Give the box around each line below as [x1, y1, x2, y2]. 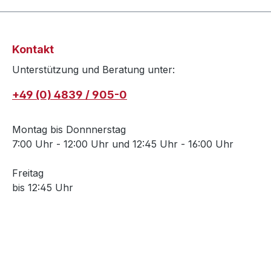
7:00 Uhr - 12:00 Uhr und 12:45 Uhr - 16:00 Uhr [12, 138, 233, 151]
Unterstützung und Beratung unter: [12, 64, 175, 76]
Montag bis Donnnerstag [12, 123, 126, 136]
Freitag [12, 167, 44, 180]
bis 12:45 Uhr [12, 181, 73, 194]
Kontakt [12, 43, 54, 56]
